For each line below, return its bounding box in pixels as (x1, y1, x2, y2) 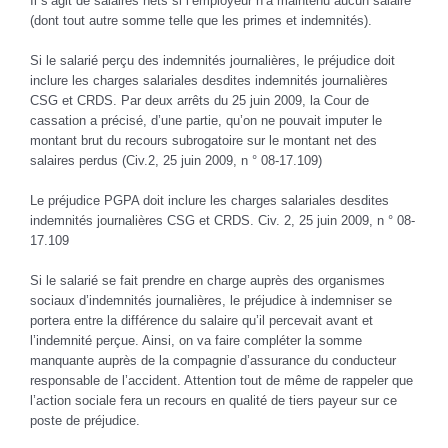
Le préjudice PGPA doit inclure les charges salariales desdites (30, 193, 389, 209)
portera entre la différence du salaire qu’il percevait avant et (30, 313, 373, 329)
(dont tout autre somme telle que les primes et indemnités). (30, 13, 372, 29)
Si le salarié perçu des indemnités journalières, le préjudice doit (30, 53, 395, 69)
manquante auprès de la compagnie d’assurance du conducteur (30, 353, 396, 369)
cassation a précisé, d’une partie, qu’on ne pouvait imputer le (30, 113, 382, 129)
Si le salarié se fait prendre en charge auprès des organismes (30, 273, 385, 289)
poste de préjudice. (30, 413, 140, 429)
